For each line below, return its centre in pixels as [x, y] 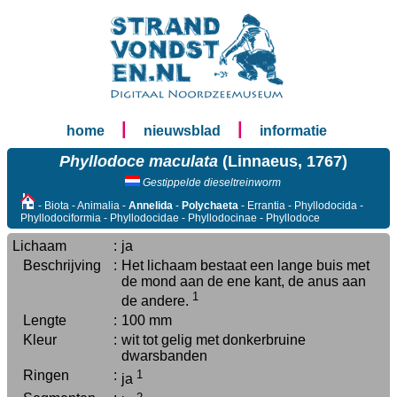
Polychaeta [210, 206]
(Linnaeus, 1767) [282, 161]
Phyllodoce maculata [138, 161]
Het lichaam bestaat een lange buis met [245, 265]
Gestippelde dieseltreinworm [210, 183]
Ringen [41, 375]
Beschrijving [57, 265]
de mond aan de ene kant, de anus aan [244, 281]
